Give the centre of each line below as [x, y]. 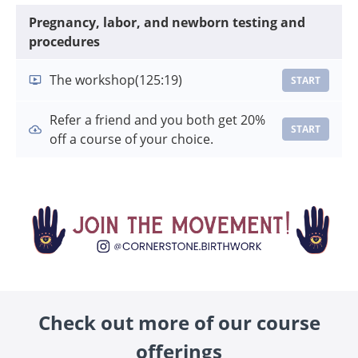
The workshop [92, 80]
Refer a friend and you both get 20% [157, 119]
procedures [64, 41]
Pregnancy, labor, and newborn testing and [167, 22]
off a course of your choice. [131, 139]
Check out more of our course [179, 322]
